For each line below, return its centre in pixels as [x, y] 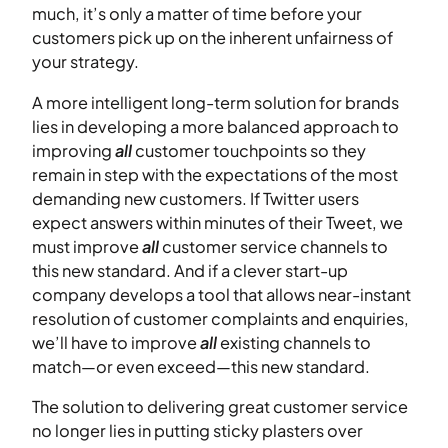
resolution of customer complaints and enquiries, [220, 318]
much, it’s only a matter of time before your [197, 14]
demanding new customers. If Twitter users [195, 198]
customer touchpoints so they [250, 150]
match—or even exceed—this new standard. [201, 366]
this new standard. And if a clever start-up [190, 270]
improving [73, 150]
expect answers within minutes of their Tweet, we [217, 222]
